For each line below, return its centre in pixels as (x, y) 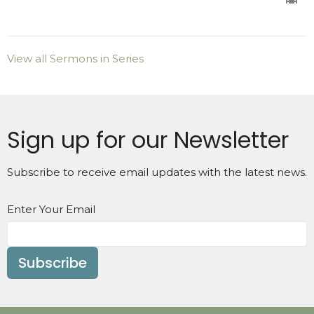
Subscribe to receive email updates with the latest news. (157, 172)
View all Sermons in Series (75, 58)
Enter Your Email (51, 209)
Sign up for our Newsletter (148, 139)
